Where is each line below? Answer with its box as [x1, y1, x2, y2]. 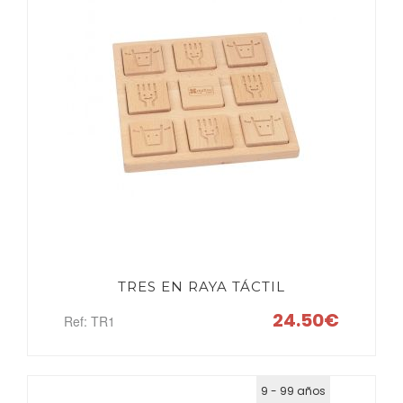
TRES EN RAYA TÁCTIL [118, 278, 285, 295]
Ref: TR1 [64, 312, 115, 330]
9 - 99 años [261, 383, 326, 399]
